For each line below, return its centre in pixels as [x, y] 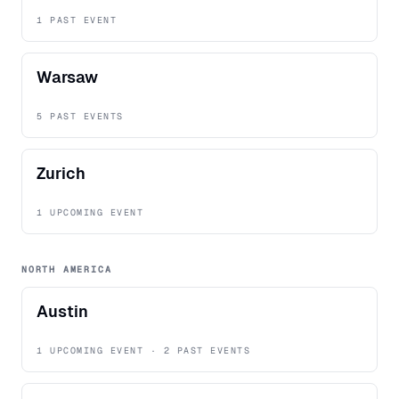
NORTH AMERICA [67, 270]
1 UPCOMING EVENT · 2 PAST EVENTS [143, 351]
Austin [62, 312]
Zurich [61, 174]
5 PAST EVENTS [80, 117]
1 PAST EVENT [77, 20]
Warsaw [67, 77]
